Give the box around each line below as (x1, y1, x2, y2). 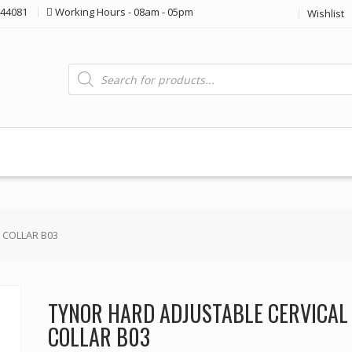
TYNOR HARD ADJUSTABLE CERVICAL (47, 296, 348, 329)
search (68, 71, 101, 86)
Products (68, 60, 113, 75)
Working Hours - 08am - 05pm (55, 5, 193, 20)
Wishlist (307, 6, 344, 20)
